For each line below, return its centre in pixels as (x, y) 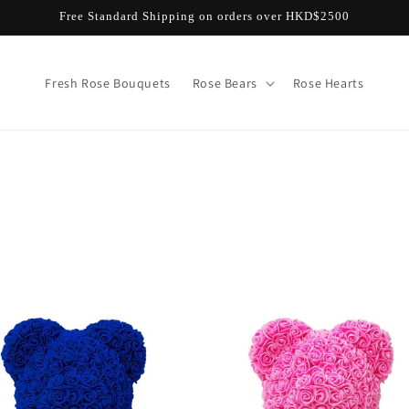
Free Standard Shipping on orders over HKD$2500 (204, 16)
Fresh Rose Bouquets (108, 83)
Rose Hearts (328, 83)
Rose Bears (225, 83)
